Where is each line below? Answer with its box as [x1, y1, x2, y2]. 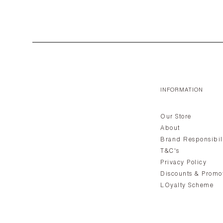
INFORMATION [160, 88, 203, 94]
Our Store [160, 114, 192, 120]
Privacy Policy [160, 160, 207, 166]
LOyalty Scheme [160, 183, 214, 189]
